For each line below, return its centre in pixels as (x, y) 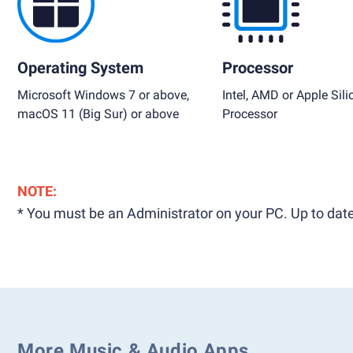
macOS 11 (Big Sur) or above (98, 114)
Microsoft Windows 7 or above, (103, 95)
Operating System (80, 68)
